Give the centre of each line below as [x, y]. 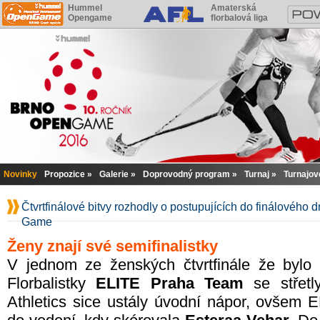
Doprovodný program [186, 174]
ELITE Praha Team [170, 283]
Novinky [20, 174]
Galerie [114, 174]
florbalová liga [239, 18]
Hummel [85, 8]
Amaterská [234, 8]
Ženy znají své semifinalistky [112, 246]
